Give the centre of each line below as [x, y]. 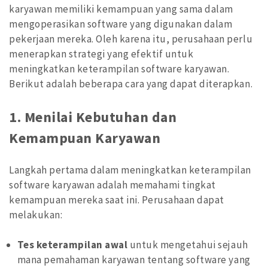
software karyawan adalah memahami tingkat [112, 185]
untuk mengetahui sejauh [188, 245]
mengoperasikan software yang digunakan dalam [121, 24]
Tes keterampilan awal [72, 245]
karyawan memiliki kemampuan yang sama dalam [121, 9]
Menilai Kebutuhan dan [100, 117]
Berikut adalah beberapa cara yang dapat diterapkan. [131, 83]
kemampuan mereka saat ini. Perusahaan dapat [117, 200]
